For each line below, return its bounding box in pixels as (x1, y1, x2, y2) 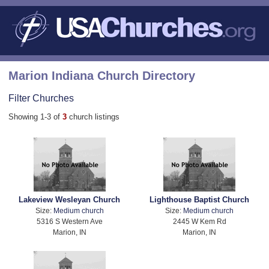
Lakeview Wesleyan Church (19, 195, 121, 205)
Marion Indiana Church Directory (8, 68, 195, 82)
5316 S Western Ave (36, 217, 103, 226)
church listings (69, 112, 119, 121)
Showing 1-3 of (8, 112, 62, 121)
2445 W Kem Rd (172, 217, 226, 226)
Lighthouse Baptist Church (150, 195, 250, 205)
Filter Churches (8, 92, 74, 103)
